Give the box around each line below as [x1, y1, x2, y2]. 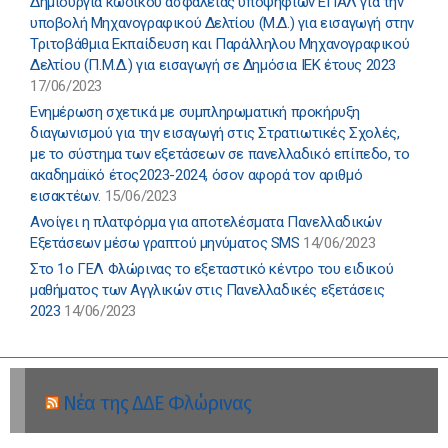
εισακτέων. [30, 187, 101, 206]
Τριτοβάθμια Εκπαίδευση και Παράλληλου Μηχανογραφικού [30, 35, 410, 54]
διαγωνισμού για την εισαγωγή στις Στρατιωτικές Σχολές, [30, 124, 400, 143]
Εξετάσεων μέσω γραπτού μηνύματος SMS [30, 234, 300, 253]
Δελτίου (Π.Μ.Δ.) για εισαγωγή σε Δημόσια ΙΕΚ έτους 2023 [30, 56, 397, 75]
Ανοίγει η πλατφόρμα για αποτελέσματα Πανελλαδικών [30, 213, 382, 232]
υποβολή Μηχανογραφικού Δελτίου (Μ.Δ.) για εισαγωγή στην [30, 14, 414, 33]
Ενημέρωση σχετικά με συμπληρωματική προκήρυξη [30, 103, 360, 122]
